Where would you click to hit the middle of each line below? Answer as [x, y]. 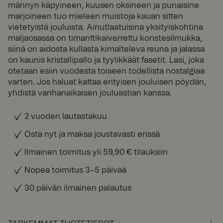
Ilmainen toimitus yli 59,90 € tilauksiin [96, 152]
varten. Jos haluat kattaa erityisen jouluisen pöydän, [107, 82]
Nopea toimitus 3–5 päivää [75, 170]
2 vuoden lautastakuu [66, 116]
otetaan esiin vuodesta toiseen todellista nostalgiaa [106, 71]
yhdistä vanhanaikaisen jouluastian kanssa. [90, 93]
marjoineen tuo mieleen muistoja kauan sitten [96, 16]
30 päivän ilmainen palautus [78, 188]
